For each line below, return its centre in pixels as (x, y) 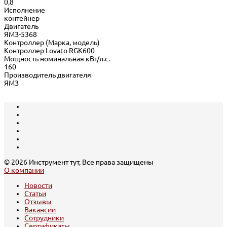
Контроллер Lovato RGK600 (49, 50)
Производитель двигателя (48, 75)
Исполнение (25, 10)
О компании (24, 170)
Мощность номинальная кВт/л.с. (57, 59)
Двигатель (21, 26)
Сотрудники (44, 218)
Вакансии (40, 210)
